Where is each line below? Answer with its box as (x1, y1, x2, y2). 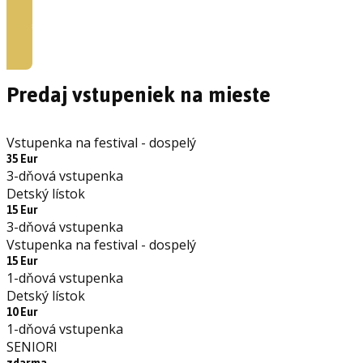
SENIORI (6, 337, 58, 356)
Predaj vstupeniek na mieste (6, 74, 271, 115)
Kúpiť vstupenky (6, 19, 105, 38)
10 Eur (6, 301, 38, 323)
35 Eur (6, 147, 38, 170)
